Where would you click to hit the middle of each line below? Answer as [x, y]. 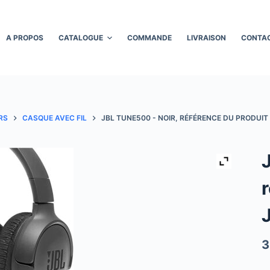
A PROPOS [24, 38]
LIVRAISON [207, 38]
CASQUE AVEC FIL [54, 118]
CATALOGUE [80, 38]
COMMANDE [150, 38]
